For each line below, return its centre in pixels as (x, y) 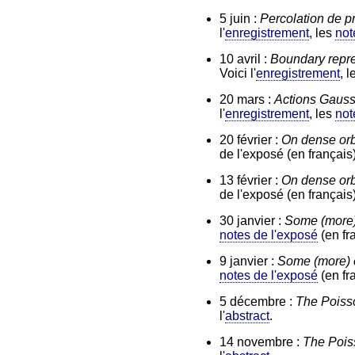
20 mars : (247, 99)
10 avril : (245, 59)
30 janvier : (252, 220)
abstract (247, 315)
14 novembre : (261, 342)
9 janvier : (248, 261)
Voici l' (238, 73)
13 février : (250, 180)
